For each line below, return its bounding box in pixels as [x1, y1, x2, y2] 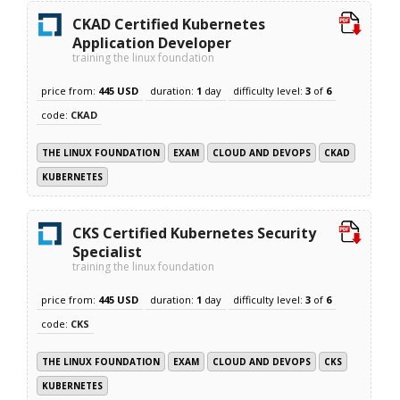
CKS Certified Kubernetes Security [72, 222, 317, 243]
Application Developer [72, 32, 232, 53]
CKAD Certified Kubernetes [72, 13, 266, 34]
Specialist [72, 241, 143, 262]
